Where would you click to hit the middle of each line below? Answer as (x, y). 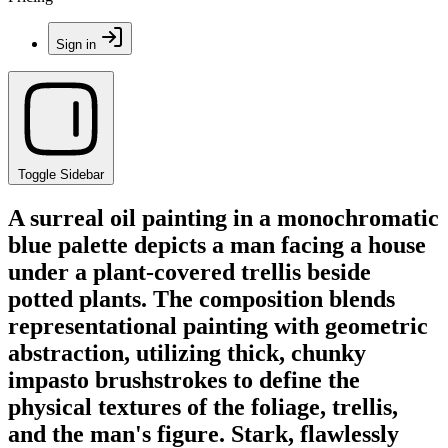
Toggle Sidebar (61, 174)
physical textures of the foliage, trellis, (203, 406)
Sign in (76, 44)
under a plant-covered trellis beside (189, 271)
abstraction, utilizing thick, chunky (187, 352)
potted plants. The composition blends (201, 298)
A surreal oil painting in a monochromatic (223, 217)
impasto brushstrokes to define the (184, 379)
